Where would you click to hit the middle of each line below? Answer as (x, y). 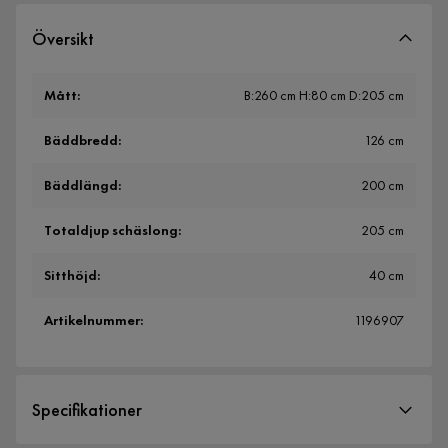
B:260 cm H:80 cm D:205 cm (324, 95)
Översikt (63, 39)
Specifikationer (87, 410)
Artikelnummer (92, 320)
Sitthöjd (70, 275)
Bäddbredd (81, 140)
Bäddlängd (81, 185)
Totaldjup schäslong (111, 230)
